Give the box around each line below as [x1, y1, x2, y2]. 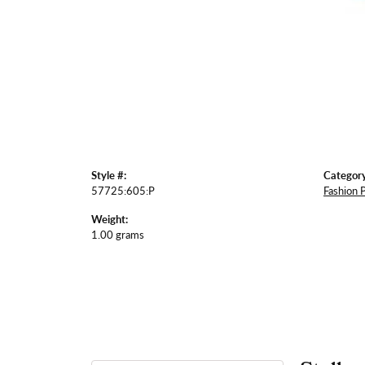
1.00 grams [91, 227, 144, 242]
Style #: [91, 168, 126, 182]
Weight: [91, 212, 128, 226]
